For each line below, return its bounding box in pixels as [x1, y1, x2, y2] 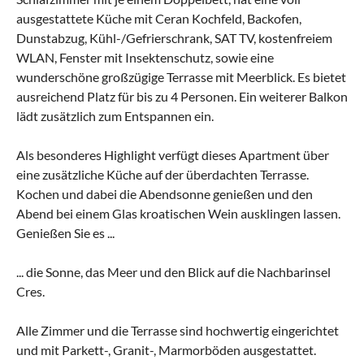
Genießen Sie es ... [16, 224, 115, 240]
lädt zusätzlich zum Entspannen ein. [16, 107, 214, 123]
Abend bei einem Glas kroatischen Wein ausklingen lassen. [16, 205, 340, 221]
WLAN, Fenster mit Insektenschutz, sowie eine [16, 49, 274, 65]
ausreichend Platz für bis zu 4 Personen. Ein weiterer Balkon [16, 88, 348, 104]
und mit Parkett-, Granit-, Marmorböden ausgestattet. [16, 341, 316, 357]
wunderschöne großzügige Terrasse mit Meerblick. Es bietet [16, 68, 346, 84]
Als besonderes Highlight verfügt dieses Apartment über [16, 146, 329, 162]
